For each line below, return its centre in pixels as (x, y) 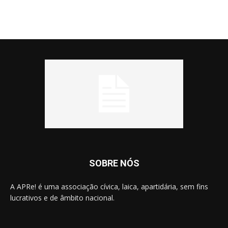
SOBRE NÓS (114, 163)
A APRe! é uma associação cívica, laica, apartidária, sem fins (109, 186)
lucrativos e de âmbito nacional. (62, 197)
